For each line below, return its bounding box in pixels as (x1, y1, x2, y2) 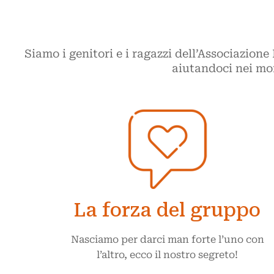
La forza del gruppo (74, 199, 261, 221)
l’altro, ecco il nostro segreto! (97, 249, 239, 261)
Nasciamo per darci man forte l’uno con (70, 234, 264, 245)
